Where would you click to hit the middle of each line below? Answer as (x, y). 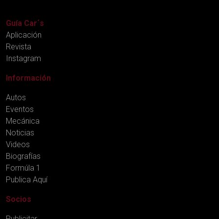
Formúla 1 (23, 168)
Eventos (20, 109)
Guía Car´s (25, 23)
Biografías (23, 156)
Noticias (20, 132)
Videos (18, 144)
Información (28, 78)
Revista (19, 46)
